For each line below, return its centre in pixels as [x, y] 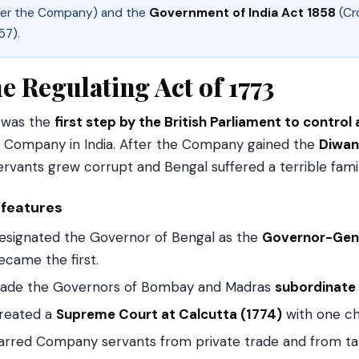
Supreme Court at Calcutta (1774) [169, 314]
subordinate [315, 287]
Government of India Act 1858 [242, 13]
